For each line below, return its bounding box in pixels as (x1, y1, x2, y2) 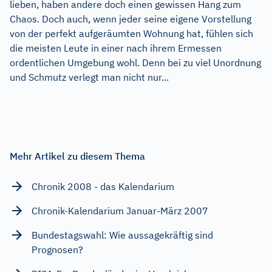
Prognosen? (32, 243, 83, 256)
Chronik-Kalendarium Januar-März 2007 (32, 204, 208, 217)
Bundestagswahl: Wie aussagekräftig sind (32, 228, 213, 241)
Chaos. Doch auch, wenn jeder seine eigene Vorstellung (10, 12, 251, 25)
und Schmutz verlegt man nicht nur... (10, 70, 169, 83)
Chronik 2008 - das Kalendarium (32, 180, 174, 192)
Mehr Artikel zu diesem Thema (10, 149, 145, 162)
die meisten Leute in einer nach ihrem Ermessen (10, 41, 222, 54)
